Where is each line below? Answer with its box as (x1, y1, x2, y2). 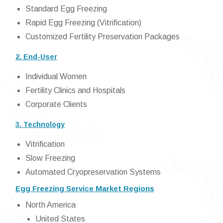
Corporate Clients (25, 100, 87, 109)
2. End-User (15, 53, 57, 61)
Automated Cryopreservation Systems (25, 168, 161, 176)
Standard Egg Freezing (25, 4, 107, 13)
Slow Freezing (25, 154, 75, 162)
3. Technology (15, 120, 65, 128)
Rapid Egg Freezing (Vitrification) (25, 18, 141, 27)
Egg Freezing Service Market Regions (15, 184, 154, 193)
